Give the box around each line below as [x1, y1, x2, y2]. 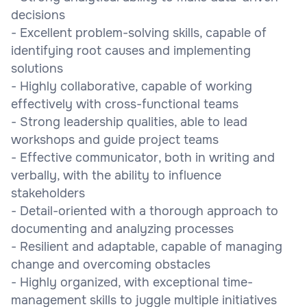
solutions [11, 60, 63, 76]
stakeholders [11, 185, 85, 201]
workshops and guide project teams [11, 132, 219, 147]
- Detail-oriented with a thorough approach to [11, 203, 278, 219]
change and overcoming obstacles [11, 256, 210, 272]
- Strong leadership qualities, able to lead [11, 114, 247, 130]
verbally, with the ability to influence [11, 167, 221, 183]
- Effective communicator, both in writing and [11, 149, 275, 165]
